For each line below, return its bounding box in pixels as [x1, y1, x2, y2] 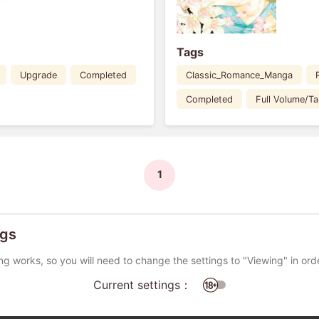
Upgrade [20, 69, 58, 80]
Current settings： [93, 277, 192, 292]
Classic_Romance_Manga [185, 69, 293, 80]
